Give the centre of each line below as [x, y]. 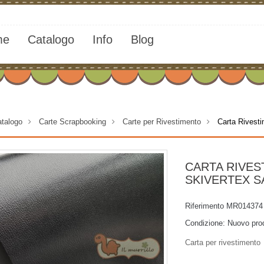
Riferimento [204, 206]
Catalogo [51, 39]
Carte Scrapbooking [72, 122]
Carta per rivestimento [223, 242]
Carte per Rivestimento [162, 122]
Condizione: [205, 223]
